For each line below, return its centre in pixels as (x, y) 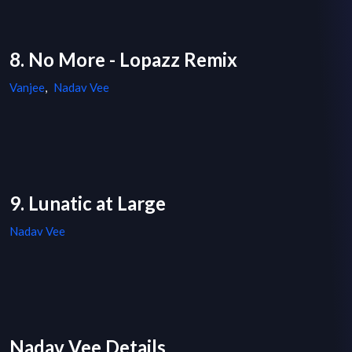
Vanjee (27, 88)
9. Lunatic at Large (88, 203)
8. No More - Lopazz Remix (123, 60)
